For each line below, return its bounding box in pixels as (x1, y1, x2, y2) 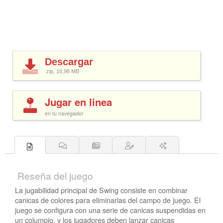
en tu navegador (45, 109, 84, 117)
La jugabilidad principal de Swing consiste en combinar (15, 184, 188, 195)
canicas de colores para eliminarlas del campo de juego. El (15, 194, 201, 205)
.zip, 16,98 (45, 68, 71, 75)
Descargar (45, 56, 93, 68)
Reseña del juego (17, 168, 93, 182)
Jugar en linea (45, 94, 112, 109)
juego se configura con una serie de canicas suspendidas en (15, 204, 206, 215)
